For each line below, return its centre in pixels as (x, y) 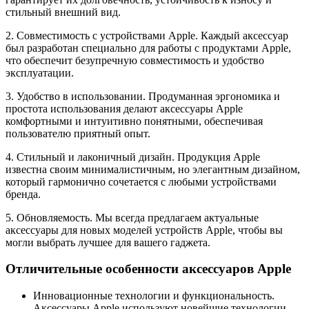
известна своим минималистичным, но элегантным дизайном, (153, 169)
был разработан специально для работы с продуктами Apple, (148, 48)
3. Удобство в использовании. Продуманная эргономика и (143, 96)
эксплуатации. (40, 72)
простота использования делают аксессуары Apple (124, 108)
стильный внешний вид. (63, 12)
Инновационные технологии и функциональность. (154, 296)
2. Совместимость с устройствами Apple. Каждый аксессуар (147, 35)
